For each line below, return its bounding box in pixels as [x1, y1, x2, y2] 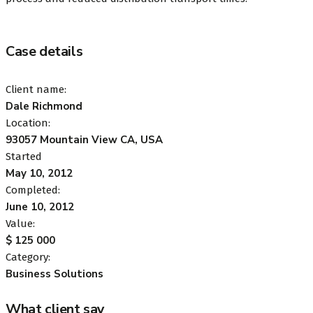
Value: [6, 217, 35, 230]
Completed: [6, 183, 60, 196]
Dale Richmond [6, 99, 82, 113]
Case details [6, 41, 83, 61]
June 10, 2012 [6, 199, 74, 214]
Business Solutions [6, 266, 103, 281]
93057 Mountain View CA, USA [6, 132, 163, 147]
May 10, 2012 [6, 166, 73, 180]
